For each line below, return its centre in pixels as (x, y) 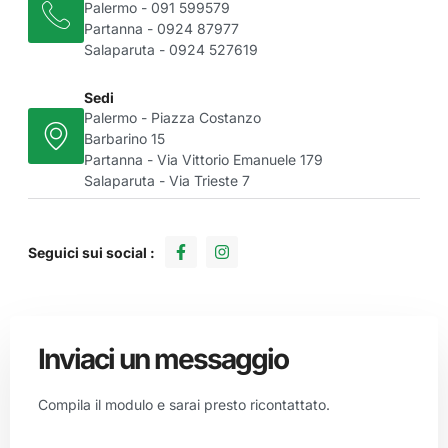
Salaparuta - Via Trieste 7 (167, 181)
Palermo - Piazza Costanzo (172, 118)
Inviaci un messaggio (163, 359)
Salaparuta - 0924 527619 (171, 50)
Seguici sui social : (91, 252)
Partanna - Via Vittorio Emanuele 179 (203, 160)
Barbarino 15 (124, 139)
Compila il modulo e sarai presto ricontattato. (184, 405)
